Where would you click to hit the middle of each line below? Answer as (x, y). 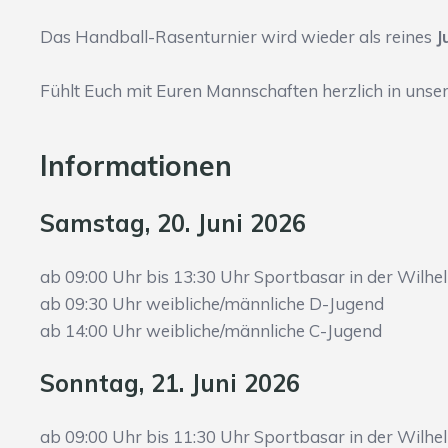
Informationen (136, 166)
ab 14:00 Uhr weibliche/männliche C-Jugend (211, 331)
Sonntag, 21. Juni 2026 (170, 383)
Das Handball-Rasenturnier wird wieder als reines (238, 37)
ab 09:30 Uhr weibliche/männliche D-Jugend (212, 304)
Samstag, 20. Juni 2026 (173, 223)
